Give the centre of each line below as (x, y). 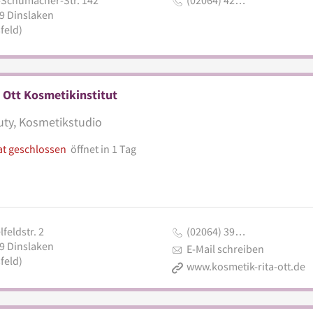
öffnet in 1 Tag (103, 148)
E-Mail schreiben (225, 248)
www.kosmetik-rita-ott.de (246, 266)
